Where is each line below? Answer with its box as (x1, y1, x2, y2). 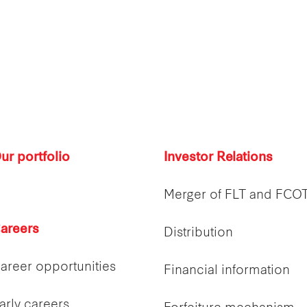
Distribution (164, 226, 233, 240)
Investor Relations (164, 151, 273, 164)
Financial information (164, 264, 290, 278)
